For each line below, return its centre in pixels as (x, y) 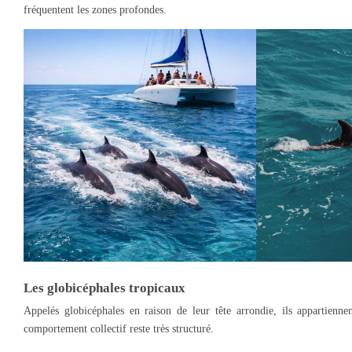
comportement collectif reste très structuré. (119, 329)
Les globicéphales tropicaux (104, 288)
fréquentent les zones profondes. (95, 10)
